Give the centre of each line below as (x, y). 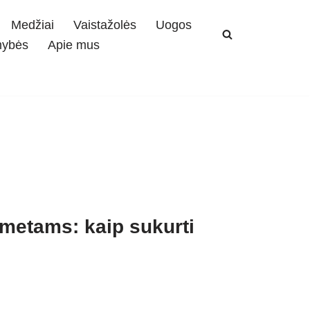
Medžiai (33, 25)
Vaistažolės (105, 25)
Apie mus (74, 45)
